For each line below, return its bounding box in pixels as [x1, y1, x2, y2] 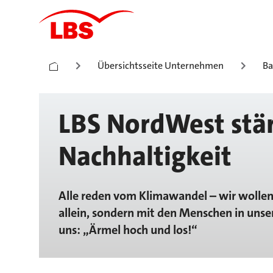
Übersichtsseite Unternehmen [97, 59, 224, 72]
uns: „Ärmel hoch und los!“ [58, 222, 197, 238]
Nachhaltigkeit [58, 139, 232, 174]
